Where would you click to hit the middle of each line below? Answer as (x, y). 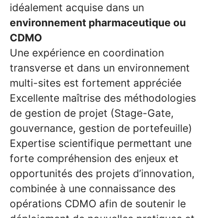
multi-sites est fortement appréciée (96, 83)
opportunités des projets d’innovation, (102, 173)
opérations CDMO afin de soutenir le (98, 204)
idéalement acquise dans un (77, 8)
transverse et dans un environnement (100, 68)
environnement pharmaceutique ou (98, 23)
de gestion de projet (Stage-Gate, (92, 113)
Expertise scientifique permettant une (101, 143)
